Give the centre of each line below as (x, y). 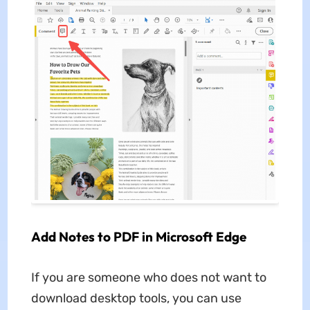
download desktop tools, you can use (136, 298)
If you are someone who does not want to (148, 277)
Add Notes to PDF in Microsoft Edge (138, 236)
